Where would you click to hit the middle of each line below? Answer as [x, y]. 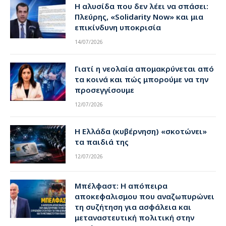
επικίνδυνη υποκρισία [118, 27]
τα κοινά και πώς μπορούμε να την [142, 79]
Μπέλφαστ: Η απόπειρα [121, 186]
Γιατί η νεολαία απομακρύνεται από [144, 69]
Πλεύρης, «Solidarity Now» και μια [139, 17]
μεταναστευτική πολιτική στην [134, 218]
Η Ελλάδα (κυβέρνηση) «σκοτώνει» [141, 131]
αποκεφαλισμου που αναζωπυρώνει [145, 196]
